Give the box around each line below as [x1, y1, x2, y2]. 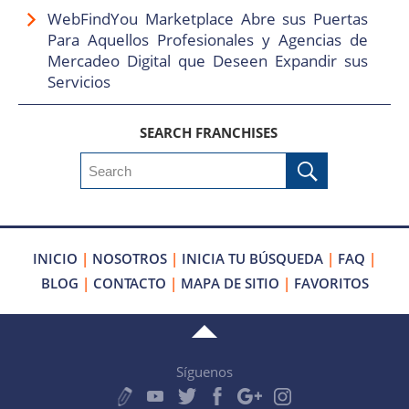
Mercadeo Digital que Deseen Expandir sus [47, 50, 368, 72]
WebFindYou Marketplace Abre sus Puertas [47, 8, 368, 30]
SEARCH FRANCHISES [139, 123, 278, 142]
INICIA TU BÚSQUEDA [182, 249, 323, 268]
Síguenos [176, 362, 233, 382]
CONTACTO [92, 274, 166, 293]
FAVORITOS [293, 274, 369, 293]
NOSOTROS [92, 249, 167, 268]
